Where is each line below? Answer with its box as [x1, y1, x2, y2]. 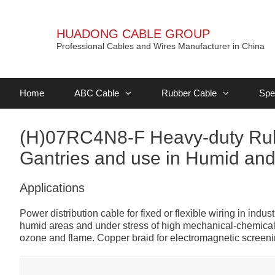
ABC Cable [74, 88, 120, 98]
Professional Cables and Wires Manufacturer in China [56, 41, 265, 51]
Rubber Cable [161, 88, 217, 98]
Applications [20, 181, 85, 195]
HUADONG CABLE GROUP [56, 27, 210, 41]
